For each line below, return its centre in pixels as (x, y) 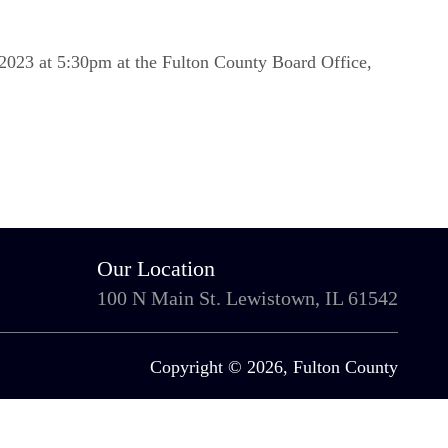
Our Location (155, 268)
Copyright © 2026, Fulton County (273, 367)
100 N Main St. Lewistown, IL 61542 (247, 298)
